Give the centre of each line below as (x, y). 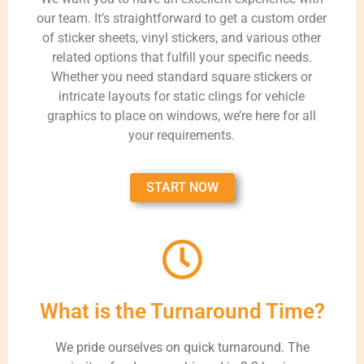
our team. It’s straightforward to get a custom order (182, 18)
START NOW (182, 188)
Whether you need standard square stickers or (182, 76)
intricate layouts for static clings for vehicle (182, 96)
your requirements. (182, 135)
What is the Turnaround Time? (182, 312)
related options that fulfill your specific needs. (182, 57)
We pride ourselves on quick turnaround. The (182, 348)
